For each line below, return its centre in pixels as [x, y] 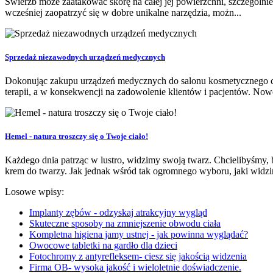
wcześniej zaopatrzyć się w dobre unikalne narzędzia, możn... [123, 12]
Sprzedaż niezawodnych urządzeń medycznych [85, 57]
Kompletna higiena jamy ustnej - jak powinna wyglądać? [139, 235]
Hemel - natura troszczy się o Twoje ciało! [76, 136]
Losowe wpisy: [34, 192]
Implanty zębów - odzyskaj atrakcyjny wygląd [118, 213]
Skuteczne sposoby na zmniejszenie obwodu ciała [125, 224]
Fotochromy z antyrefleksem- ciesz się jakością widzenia [138, 257]
